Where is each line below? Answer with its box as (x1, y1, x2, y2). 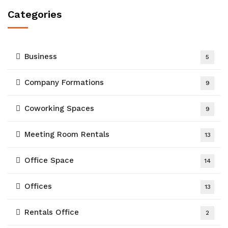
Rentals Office (24, 208, 79, 217)
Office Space (24, 156, 74, 165)
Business (24, 52, 57, 61)
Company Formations (24, 78, 104, 87)
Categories (8, 8, 62, 20)
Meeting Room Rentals (24, 130, 109, 139)
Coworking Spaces (24, 104, 94, 113)
